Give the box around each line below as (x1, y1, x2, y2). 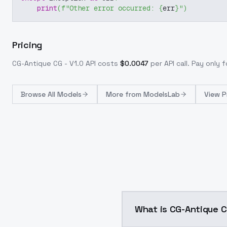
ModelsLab (143, 90, 180, 99)
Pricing (12, 39, 42, 51)
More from (106, 90, 143, 99)
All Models (48, 90, 82, 99)
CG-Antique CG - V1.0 (12, 59, 84, 68)
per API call (150, 59, 187, 68)
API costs (84, 59, 118, 68)
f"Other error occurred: (61, 4, 159, 13)
